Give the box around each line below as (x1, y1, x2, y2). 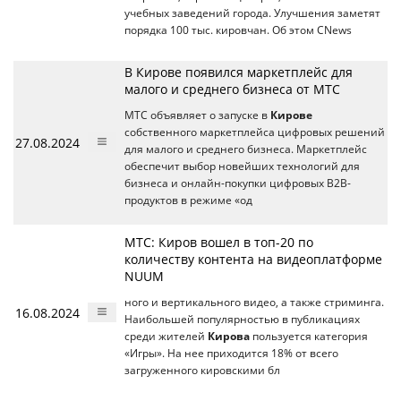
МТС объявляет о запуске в (124, 107, 270, 122)
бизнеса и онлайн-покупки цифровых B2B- (124, 175, 351, 190)
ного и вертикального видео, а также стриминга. (124, 294, 384, 309)
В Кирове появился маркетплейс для (124, 63, 353, 81)
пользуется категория (250, 328, 368, 343)
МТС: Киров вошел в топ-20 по (124, 233, 313, 251)
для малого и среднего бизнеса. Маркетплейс (124, 141, 367, 156)
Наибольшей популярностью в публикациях (124, 311, 360, 326)
